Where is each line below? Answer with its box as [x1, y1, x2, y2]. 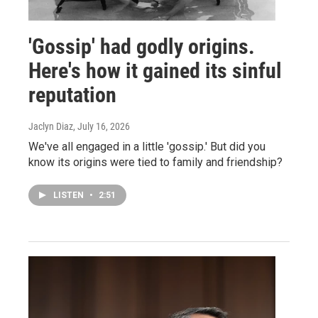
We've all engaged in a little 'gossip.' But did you [28, 139, 265, 153]
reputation [28, 82, 116, 107]
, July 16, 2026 [73, 120, 130, 132]
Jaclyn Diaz [28, 120, 73, 132]
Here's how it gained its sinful [28, 57, 282, 83]
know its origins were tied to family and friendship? [28, 155, 283, 169]
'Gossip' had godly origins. [28, 33, 255, 59]
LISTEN [53, 190, 86, 200]
